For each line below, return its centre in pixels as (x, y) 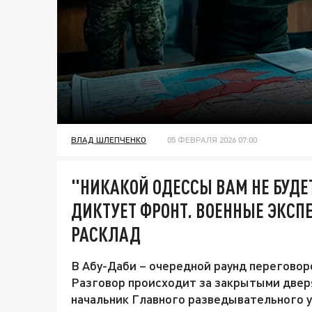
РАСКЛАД (106, 234)
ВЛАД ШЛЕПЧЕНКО (109, 140)
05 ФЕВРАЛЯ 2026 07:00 (212, 140)
